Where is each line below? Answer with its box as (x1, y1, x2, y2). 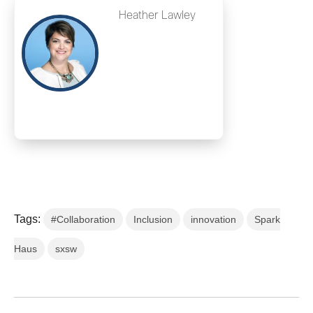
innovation (191, 214, 236, 225)
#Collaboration (51, 214, 115, 225)
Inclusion (133, 214, 173, 225)
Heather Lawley (119, 10, 196, 21)
